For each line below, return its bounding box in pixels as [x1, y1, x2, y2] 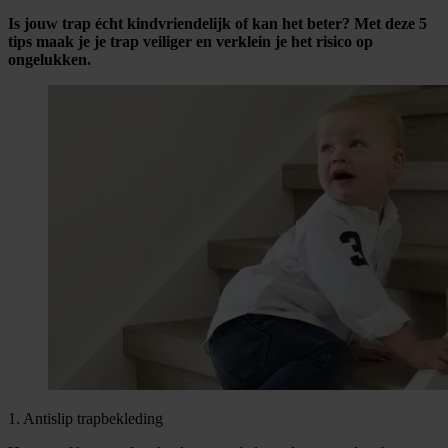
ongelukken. [8, 50, 91, 68]
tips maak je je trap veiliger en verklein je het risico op [8, 32, 373, 50]
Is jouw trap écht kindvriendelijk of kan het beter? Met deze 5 [8, 14, 427, 32]
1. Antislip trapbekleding [8, 409, 163, 427]
